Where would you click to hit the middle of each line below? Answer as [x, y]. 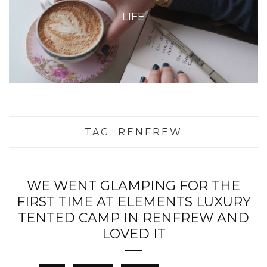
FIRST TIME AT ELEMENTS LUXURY [133, 202]
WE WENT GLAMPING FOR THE [133, 186]
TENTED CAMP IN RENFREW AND [133, 218]
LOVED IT [133, 234]
